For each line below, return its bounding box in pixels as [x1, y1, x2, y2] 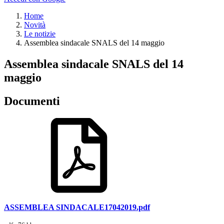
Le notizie [24, 29, 55, 38]
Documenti [4, 94, 60, 107]
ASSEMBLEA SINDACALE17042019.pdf [4, 202, 150, 211]
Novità [24, 20, 45, 29]
